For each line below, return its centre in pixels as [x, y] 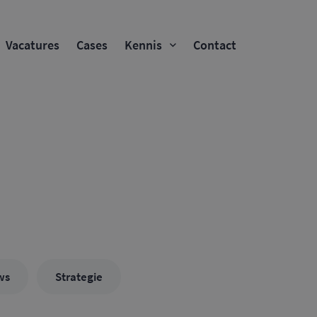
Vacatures [33, 45]
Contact [214, 45]
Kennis [143, 45]
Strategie [79, 277]
